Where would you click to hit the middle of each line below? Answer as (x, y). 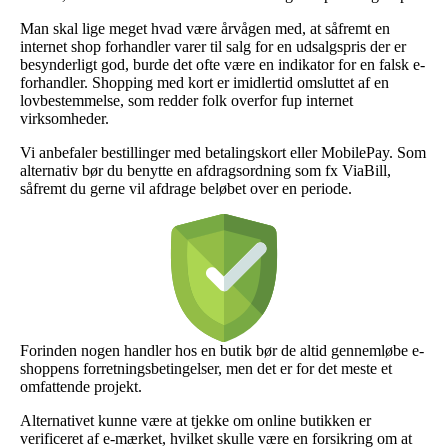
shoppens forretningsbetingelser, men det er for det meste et (206, 368)
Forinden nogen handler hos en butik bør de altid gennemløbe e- (222, 350)
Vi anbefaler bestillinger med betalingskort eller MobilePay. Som (223, 152)
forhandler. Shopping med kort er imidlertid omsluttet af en (204, 82)
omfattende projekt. (81, 386)
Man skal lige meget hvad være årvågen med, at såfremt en (205, 28)
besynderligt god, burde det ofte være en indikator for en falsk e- (222, 64)
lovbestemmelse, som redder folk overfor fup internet (186, 100)
